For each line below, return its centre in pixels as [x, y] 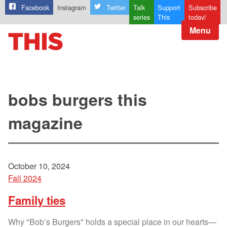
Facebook [35, 8]
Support [169, 8]
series [141, 17]
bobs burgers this [78, 100]
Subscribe [202, 8]
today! [197, 17]
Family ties [37, 200]
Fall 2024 [25, 178]
